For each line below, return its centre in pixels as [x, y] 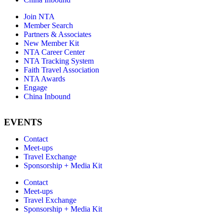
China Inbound [47, 97]
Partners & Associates [57, 35]
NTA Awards [44, 79]
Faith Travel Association [61, 70]
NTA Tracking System [59, 61]
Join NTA [39, 17]
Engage [36, 88]
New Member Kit [51, 43]
